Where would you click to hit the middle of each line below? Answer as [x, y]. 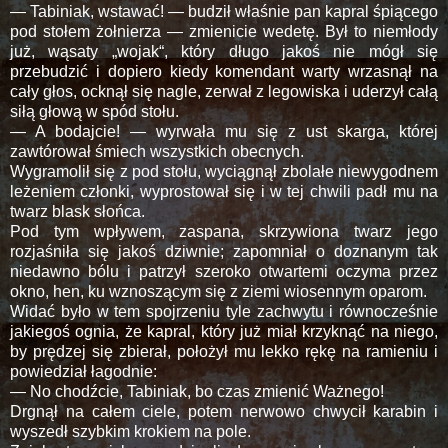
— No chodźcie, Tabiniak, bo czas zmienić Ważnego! [197, 391]
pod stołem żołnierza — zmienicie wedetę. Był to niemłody [224, 31]
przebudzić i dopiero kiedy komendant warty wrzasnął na [224, 71]
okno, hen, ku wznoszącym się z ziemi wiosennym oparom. [218, 291]
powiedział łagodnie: [83, 371]
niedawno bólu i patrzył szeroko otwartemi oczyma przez [224, 271]
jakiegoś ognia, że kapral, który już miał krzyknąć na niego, [224, 331]
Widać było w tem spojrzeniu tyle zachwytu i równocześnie [224, 311]
